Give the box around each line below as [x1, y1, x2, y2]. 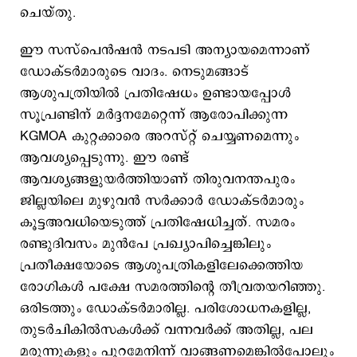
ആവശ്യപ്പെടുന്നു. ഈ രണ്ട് [20, 148, 189, 167]
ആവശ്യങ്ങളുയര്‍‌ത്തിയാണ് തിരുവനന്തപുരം [20, 170, 295, 189]
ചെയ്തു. [20, 3, 76, 22]
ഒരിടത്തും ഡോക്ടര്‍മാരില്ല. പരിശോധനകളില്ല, [20, 299, 311, 318]
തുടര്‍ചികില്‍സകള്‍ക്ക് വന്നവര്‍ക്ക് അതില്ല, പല [20, 320, 313, 339]
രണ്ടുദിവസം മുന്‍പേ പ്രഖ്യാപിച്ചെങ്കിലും [20, 234, 271, 253]
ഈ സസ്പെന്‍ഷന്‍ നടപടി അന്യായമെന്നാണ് [20, 41, 310, 60]
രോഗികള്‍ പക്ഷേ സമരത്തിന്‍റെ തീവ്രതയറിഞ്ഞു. [20, 277, 325, 296]
